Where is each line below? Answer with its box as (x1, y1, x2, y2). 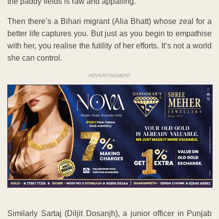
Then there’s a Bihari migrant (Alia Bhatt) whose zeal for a (7, 17, 212, 26)
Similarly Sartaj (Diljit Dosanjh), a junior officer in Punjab (7, 209, 212, 218)
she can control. (7, 54, 62, 63)
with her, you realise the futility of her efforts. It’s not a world (7, 42, 212, 50)
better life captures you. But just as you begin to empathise (7, 29, 212, 38)
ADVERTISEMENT (88, 73, 131, 79)
